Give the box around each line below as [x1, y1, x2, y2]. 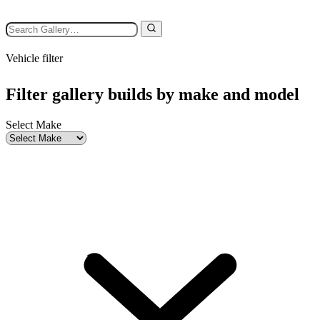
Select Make [6, 119, 61, 131]
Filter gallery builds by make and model [6, 85, 299, 104]
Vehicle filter [6, 52, 63, 65]
